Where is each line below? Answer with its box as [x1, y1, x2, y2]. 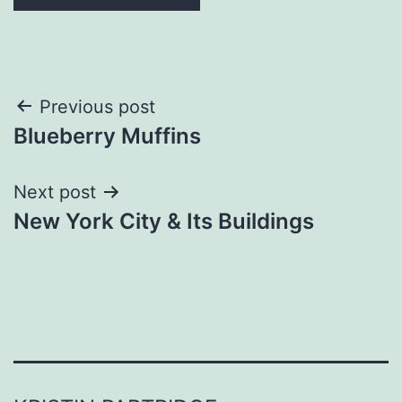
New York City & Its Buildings [13, 207, 314, 234]
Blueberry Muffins [13, 122, 201, 149]
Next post [13, 180, 96, 203]
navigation [13, 132, 170, 172]
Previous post [39, 95, 155, 118]
